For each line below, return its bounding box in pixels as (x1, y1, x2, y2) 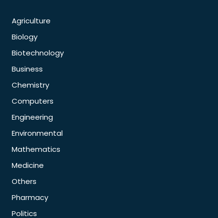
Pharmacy (12, 192, 48, 202)
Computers (12, 95, 54, 106)
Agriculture (12, 15, 51, 26)
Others (12, 176, 36, 186)
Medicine (12, 160, 44, 170)
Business (12, 63, 43, 74)
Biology (12, 31, 37, 42)
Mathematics (12, 144, 60, 154)
